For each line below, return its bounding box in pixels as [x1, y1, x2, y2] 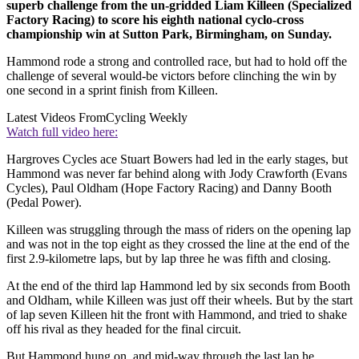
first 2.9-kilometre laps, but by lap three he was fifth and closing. [6, 251, 331, 265]
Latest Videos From [6, 110, 106, 124]
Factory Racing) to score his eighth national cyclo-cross [6, 12, 304, 26]
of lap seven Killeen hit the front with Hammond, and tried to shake [6, 307, 347, 321]
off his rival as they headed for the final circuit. [6, 321, 241, 336]
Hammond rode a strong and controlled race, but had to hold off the [6, 54, 347, 68]
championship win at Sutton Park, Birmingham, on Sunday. [6, 26, 332, 41]
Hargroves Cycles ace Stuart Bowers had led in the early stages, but [6, 151, 348, 166]
